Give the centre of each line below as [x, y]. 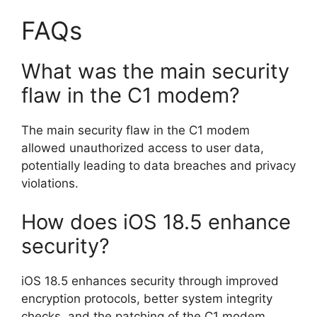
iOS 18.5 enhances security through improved [150, 281]
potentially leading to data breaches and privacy [158, 165]
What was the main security [155, 71]
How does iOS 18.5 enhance [156, 222]
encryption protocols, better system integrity [147, 299]
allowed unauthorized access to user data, [143, 148]
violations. [50, 183]
